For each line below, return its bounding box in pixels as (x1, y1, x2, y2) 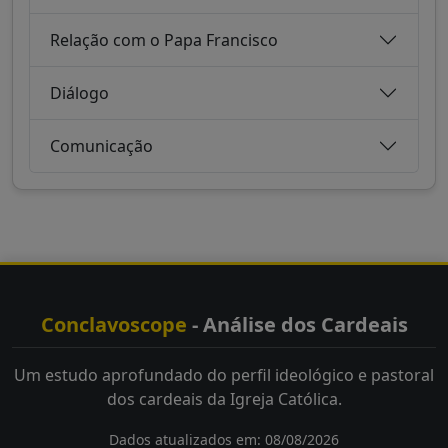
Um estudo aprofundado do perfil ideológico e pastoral (14, 364, 434, 387)
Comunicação (50, 134, 153, 157)
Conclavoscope (40, 311, 187, 339)
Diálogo (50, 81, 109, 104)
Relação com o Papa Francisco (50, 28, 278, 51)
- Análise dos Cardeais (186, 311, 408, 339)
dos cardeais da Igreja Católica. (106, 388, 342, 411)
